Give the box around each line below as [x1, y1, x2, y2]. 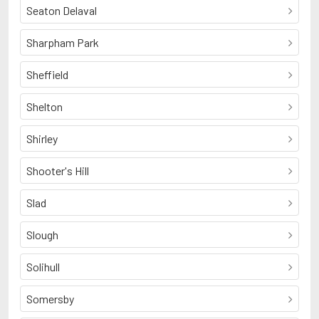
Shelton [26, 100, 63, 113]
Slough [26, 228, 58, 241]
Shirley [26, 132, 58, 145]
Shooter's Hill [26, 164, 89, 177]
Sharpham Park [26, 36, 99, 49]
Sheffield [26, 68, 68, 81]
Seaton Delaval [26, 4, 97, 17]
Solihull [26, 260, 60, 273]
